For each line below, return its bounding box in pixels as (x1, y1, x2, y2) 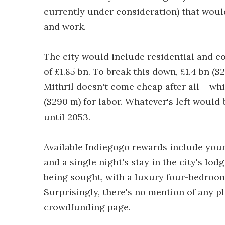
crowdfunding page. (44, 201, 131, 213)
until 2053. (44, 111, 90, 123)
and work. (44, 21, 86, 32)
